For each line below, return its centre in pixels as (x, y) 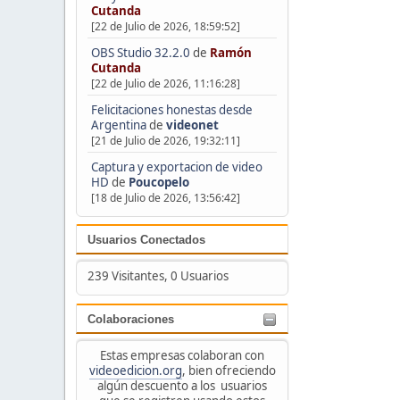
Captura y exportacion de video (176, 167)
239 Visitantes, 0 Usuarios (158, 276)
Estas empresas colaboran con (182, 355)
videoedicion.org (135, 370)
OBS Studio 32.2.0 (140, 52)
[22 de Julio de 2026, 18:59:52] (165, 26)
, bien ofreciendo (229, 370)
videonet (192, 125)
